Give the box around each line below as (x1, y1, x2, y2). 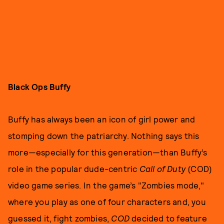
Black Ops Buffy (8, 81, 70, 91)
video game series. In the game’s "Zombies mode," (8, 179, 204, 190)
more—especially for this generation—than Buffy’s (8, 146, 207, 157)
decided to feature (131, 212, 207, 223)
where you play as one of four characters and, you (8, 196, 206, 206)
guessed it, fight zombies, (8, 212, 111, 223)
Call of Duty (139, 163, 188, 173)
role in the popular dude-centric (8, 163, 139, 173)
